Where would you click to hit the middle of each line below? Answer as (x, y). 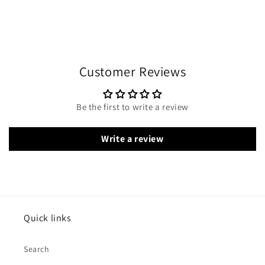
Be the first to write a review (132, 106)
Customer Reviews (132, 71)
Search (37, 249)
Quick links (48, 218)
